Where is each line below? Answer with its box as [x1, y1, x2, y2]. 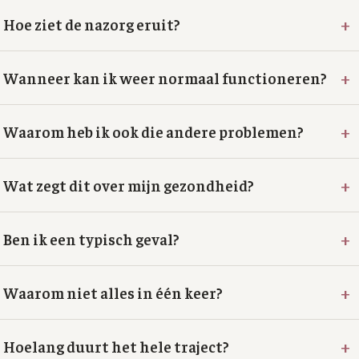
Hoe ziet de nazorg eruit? [3, 14, 180, 34]
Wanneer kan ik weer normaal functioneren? [3, 68, 327, 87]
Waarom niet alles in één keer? [3, 283, 223, 302]
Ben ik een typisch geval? [3, 229, 179, 248]
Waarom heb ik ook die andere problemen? [3, 122, 304, 141]
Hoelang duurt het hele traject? [3, 337, 229, 356]
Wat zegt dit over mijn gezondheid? [3, 175, 254, 195]
